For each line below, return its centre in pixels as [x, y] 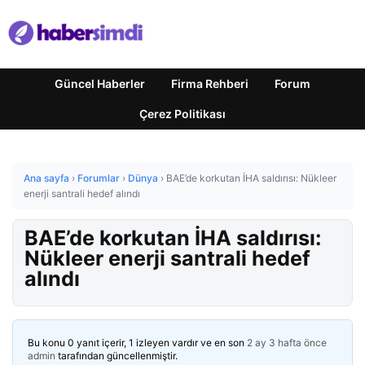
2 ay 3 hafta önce [287, 343]
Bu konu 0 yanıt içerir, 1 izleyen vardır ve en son [137, 343]
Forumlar [99, 178]
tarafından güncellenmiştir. [117, 356]
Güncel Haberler [100, 84]
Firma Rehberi [210, 84]
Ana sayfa [46, 178]
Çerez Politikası [182, 114]
